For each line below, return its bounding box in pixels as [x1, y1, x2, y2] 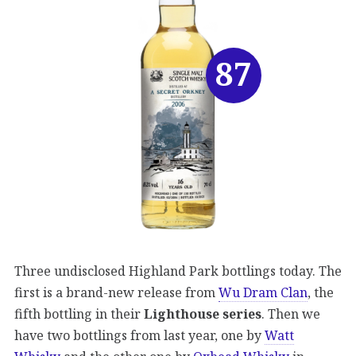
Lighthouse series [144, 305, 261, 323]
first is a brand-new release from [14, 284, 219, 302]
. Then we [261, 305, 320, 323]
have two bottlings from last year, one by [14, 327, 265, 345]
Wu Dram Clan [219, 284, 308, 302]
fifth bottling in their [14, 305, 144, 323]
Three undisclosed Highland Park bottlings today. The [14, 262, 342, 281]
